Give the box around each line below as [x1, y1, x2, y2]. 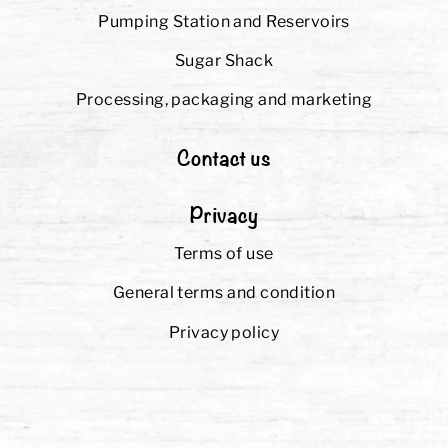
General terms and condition [112, 283, 336, 303]
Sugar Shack [174, 50, 274, 70]
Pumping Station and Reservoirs [98, 11, 350, 31]
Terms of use [174, 244, 274, 264]
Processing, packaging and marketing [75, 90, 373, 110]
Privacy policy [168, 322, 280, 342]
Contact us [176, 140, 272, 173]
